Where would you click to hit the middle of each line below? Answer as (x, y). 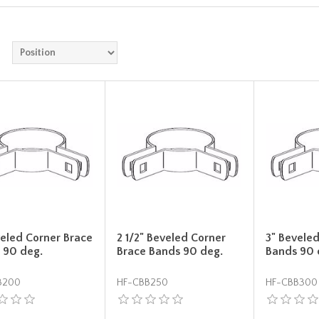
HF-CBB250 (143, 283)
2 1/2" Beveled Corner (172, 238)
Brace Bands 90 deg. (170, 252)
